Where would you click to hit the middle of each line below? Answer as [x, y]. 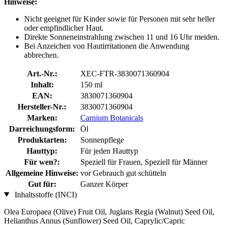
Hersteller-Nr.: [42, 106]
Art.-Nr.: [42, 73]
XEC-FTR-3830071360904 [125, 73]
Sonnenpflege [102, 140]
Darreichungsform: [42, 129]
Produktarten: [42, 140]
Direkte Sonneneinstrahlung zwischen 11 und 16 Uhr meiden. [122, 37]
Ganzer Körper [104, 184]
